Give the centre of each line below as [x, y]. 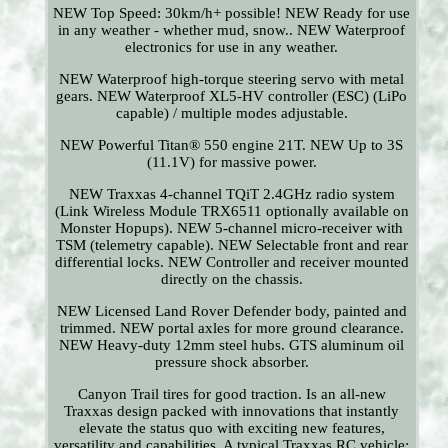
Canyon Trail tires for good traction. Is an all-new [231, 394]
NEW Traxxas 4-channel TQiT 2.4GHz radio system [231, 194]
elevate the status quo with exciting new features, [231, 428]
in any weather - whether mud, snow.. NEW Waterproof [232, 30]
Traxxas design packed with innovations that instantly [232, 411]
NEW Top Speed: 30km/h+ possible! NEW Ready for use [232, 13]
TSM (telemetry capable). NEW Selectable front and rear [231, 245]
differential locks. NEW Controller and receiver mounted [231, 262]
